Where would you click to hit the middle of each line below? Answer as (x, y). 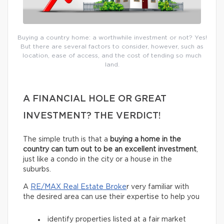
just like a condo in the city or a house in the (97, 160)
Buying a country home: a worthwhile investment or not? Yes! (112, 38)
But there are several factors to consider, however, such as (112, 47)
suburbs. (37, 170)
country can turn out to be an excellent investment (110, 150)
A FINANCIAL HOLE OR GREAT (95, 99)
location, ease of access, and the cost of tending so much (112, 56)
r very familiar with (158, 187)
